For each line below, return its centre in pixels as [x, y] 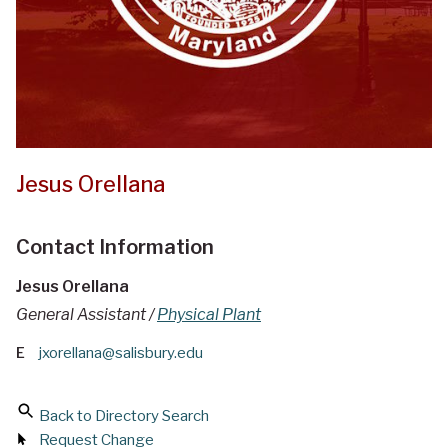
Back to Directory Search [124, 416]
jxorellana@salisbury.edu [121, 353]
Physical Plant [209, 315]
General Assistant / [86, 315]
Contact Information [115, 247]
